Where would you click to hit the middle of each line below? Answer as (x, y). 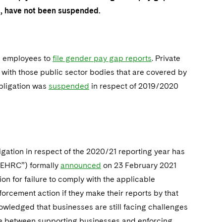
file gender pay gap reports (102, 58)
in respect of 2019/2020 (134, 86)
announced (81, 165)
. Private (166, 58)
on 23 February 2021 (139, 165)
